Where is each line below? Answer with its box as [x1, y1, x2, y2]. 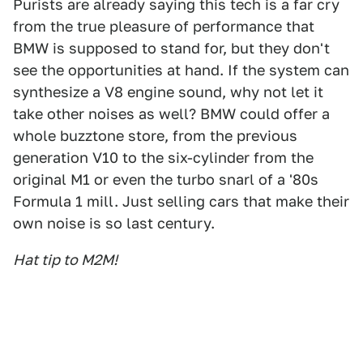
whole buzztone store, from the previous [13, 127, 297, 144]
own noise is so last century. [13, 215, 215, 232]
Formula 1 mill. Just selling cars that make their [13, 193, 349, 210]
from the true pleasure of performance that [13, 18, 314, 35]
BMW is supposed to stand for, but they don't [13, 40, 330, 57]
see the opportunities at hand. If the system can [13, 62, 349, 79]
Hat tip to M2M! [13, 251, 117, 268]
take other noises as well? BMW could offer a [13, 105, 330, 122]
